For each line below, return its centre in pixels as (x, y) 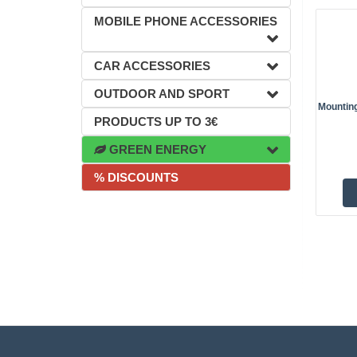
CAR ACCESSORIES (152, 66)
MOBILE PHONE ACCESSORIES (186, 21)
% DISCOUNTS (136, 177)
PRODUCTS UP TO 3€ (156, 122)
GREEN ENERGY (156, 149)
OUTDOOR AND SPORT (162, 94)
